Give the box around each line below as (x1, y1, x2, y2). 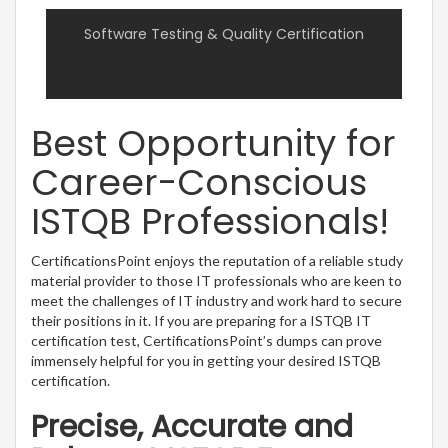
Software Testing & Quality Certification (84, 23, 364, 44)
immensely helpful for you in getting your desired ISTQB (31, 351, 381, 369)
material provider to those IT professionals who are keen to (31, 271, 402, 289)
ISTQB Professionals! (31, 195, 389, 247)
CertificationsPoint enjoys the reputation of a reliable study (31, 251, 403, 269)
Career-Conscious (31, 156, 367, 208)
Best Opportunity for (31, 117, 396, 169)
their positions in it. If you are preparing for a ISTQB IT (31, 311, 371, 329)
